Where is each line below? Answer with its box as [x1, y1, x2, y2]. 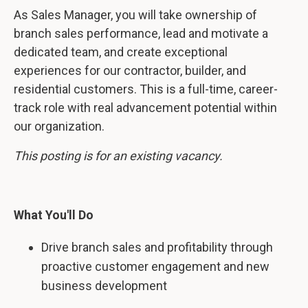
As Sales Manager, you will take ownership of [14, 8, 257, 22]
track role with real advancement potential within [14, 100, 277, 115]
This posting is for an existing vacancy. [14, 148, 223, 163]
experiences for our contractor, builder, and [14, 63, 246, 78]
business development [41, 278, 167, 293]
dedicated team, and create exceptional [14, 45, 228, 59]
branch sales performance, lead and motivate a [14, 26, 268, 41]
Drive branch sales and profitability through [41, 240, 273, 254]
